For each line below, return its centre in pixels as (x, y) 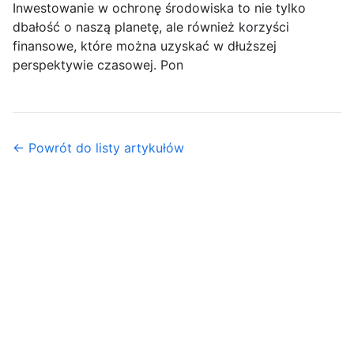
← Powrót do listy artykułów (98, 147)
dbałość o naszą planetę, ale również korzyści (151, 26)
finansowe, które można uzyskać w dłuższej (145, 45)
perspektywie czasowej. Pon (98, 64)
